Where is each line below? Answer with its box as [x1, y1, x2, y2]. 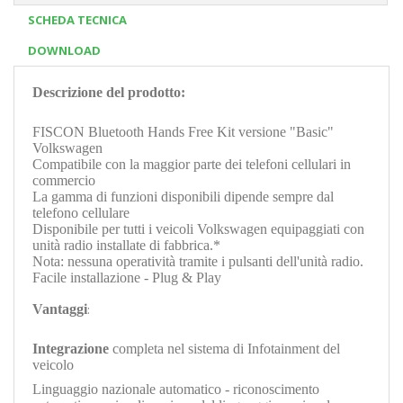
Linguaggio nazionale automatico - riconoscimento [32, 381, 319, 397]
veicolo [32, 356, 74, 372]
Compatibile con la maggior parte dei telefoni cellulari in [32, 156, 351, 172]
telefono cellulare [32, 204, 130, 220]
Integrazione [32, 340, 109, 356]
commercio [32, 172, 95, 188]
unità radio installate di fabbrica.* [32, 237, 220, 253]
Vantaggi [32, 300, 87, 317]
